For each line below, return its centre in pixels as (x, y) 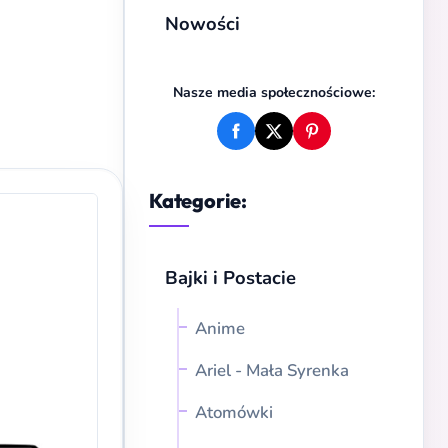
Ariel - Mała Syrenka (272, 370)
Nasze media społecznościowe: (274, 92)
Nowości (202, 23)
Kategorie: (198, 200)
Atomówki (234, 412)
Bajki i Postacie (230, 277)
